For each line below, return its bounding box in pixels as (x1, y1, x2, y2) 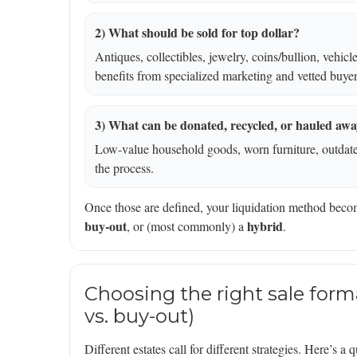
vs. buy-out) (84, 304, 194, 328)
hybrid (247, 217, 283, 236)
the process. (95, 159, 154, 177)
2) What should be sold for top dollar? (95, 23, 300, 42)
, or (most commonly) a (127, 218, 247, 235)
